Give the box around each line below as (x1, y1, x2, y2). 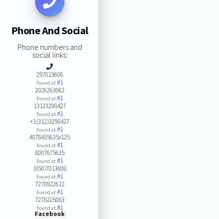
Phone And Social (11, 23, 88, 38)
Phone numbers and (17, 42, 82, 52)
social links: (32, 49, 67, 60)
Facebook (35, 209, 65, 218)
